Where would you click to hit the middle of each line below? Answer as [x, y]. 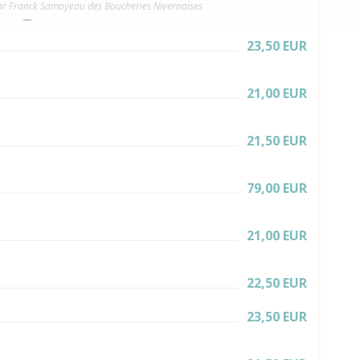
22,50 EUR [277, 283]
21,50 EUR [277, 141]
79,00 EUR [277, 188]
